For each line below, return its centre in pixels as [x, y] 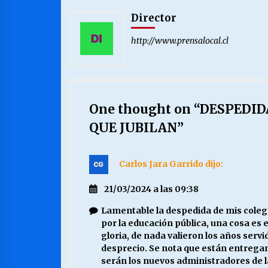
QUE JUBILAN [133, 128]
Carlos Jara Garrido [161, 164]
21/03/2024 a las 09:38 [151, 189]
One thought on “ [144, 109]
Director [154, 18]
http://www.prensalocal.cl [180, 41]
